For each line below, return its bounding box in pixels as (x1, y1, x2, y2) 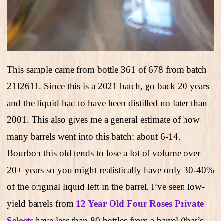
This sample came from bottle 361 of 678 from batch (7, 64, 207, 74)
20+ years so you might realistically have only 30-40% (7, 164, 214, 175)
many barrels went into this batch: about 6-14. (7, 131, 181, 142)
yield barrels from (7, 198, 76, 209)
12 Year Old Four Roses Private (76, 198, 204, 209)
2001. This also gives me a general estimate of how (7, 114, 200, 125)
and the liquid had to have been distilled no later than (7, 97, 207, 108)
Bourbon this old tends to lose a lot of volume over (7, 147, 200, 158)
